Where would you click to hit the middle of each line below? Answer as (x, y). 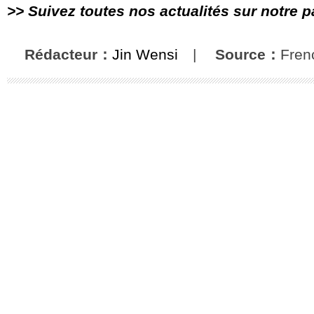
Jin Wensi (145, 54)
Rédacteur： (68, 54)
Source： (248, 54)
